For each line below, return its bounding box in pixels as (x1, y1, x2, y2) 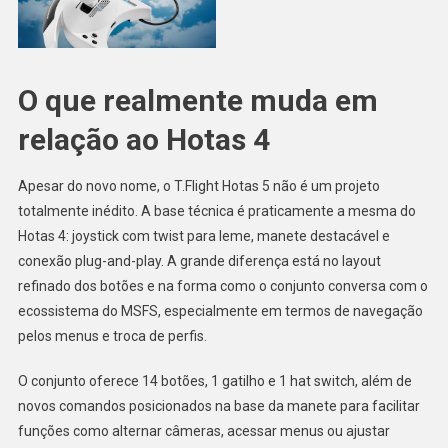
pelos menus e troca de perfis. (17, 328, 207, 345)
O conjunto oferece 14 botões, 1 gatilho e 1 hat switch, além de (17, 373, 412, 390)
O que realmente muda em (17, 83, 378, 119)
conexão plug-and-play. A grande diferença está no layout (17, 253, 381, 270)
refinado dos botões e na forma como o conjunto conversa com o (17, 278, 428, 295)
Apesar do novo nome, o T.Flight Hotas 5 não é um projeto (17, 178, 380, 195)
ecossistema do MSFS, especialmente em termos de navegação (17, 303, 423, 320)
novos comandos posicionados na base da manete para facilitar (17, 398, 420, 415)
